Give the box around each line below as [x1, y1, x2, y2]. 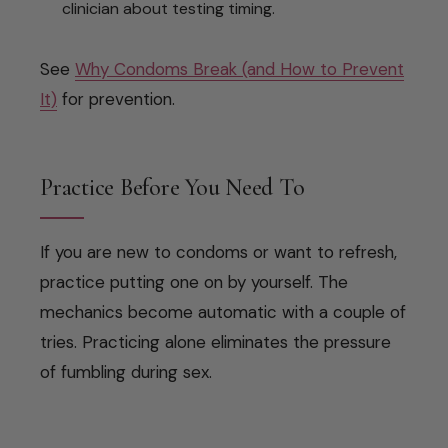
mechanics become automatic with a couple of [40, 300, 406, 323]
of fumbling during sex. [40, 360, 212, 383]
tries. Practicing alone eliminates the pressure [40, 330, 391, 353]
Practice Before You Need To [40, 172, 305, 202]
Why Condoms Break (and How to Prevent [75, 57, 404, 80]
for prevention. [57, 87, 175, 110]
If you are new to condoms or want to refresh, [40, 240, 397, 263]
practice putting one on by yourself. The [40, 270, 348, 293]
